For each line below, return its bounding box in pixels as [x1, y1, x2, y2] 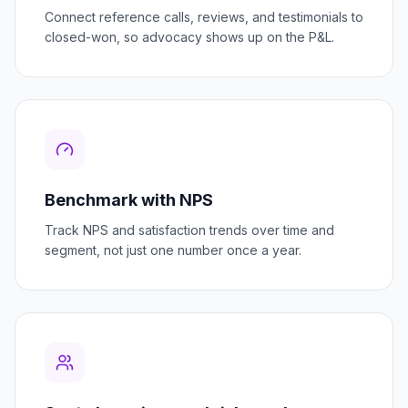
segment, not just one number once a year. [45, 242, 301, 259]
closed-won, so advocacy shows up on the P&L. [45, 29, 334, 46]
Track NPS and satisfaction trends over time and [45, 222, 334, 239]
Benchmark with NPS [45, 190, 213, 210]
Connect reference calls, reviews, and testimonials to [45, 9, 363, 25]
